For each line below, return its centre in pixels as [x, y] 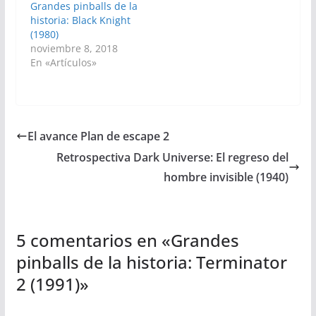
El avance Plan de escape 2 [98, 136]
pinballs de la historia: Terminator [151, 262]
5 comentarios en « [93, 240]
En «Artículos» [63, 62]
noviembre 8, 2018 [74, 48]
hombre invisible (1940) [226, 177]
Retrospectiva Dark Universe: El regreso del [173, 157]
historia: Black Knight [80, 20]
